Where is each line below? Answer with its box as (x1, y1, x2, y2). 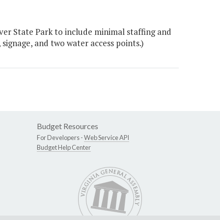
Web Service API (84, 134, 129, 142)
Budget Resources (37, 121, 98, 131)
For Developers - (37, 134, 84, 142)
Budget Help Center (37, 143, 91, 152)
